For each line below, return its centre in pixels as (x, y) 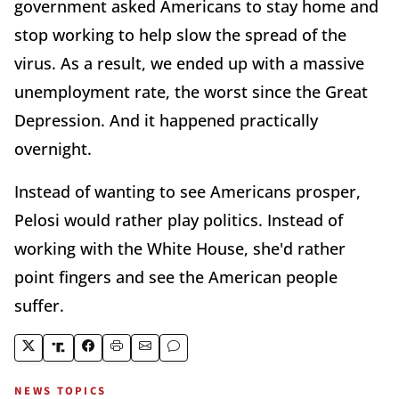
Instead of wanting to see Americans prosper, (187, 191)
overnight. (55, 148)
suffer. (41, 305)
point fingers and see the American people (176, 277)
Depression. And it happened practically (166, 120)
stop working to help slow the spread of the (180, 34)
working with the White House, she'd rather (180, 248)
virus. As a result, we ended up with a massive (189, 63)
